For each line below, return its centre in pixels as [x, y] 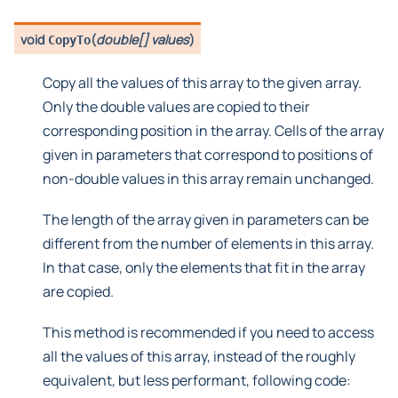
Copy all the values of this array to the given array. [202, 83]
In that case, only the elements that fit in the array [204, 268]
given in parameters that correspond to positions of [208, 155]
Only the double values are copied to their [176, 107]
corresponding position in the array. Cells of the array [213, 131]
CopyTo [70, 40]
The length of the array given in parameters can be [206, 220]
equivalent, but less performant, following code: [197, 381]
